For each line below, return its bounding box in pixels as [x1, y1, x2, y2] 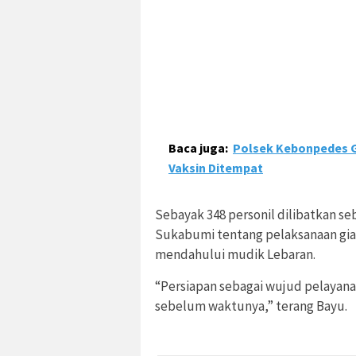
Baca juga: [168, 140, 228, 157]
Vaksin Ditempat [168, 160, 263, 176]
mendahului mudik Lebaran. [155, 246, 315, 264]
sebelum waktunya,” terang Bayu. [155, 297, 347, 315]
